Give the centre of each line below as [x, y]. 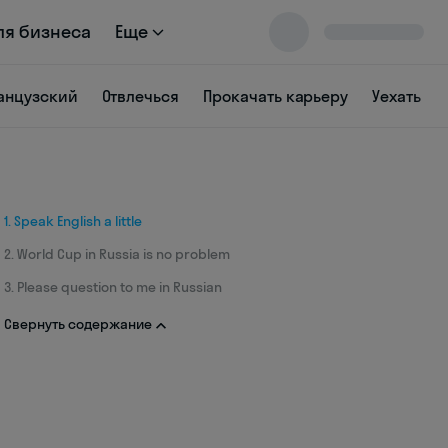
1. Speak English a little [73, 221]
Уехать [396, 96]
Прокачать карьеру [276, 96]
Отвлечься [140, 96]
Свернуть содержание [78, 324]
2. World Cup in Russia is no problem [117, 254]
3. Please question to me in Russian [113, 287]
